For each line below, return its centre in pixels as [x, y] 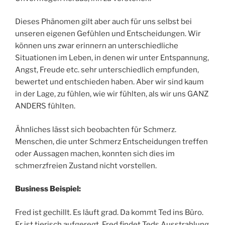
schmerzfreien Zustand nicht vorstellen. [86, 165]
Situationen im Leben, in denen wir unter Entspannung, [112, 58]
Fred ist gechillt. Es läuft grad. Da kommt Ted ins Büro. [109, 212]
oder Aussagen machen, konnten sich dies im [95, 153]
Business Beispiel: [48, 189]
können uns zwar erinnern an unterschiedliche [97, 46]
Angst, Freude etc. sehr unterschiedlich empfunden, [107, 70]
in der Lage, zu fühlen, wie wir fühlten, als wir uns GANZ [112, 94]
